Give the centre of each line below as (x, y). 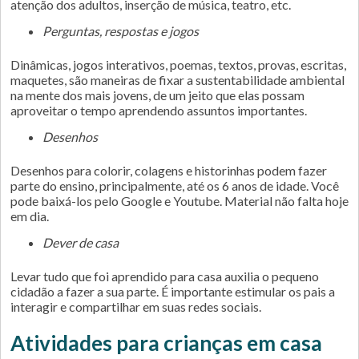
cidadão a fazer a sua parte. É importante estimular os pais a (173, 291)
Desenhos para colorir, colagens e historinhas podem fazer (169, 170)
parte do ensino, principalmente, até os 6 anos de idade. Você (175, 186)
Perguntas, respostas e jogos (125, 31)
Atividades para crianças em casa (166, 343)
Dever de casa (85, 242)
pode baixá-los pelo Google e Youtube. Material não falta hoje (179, 201)
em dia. (30, 216)
